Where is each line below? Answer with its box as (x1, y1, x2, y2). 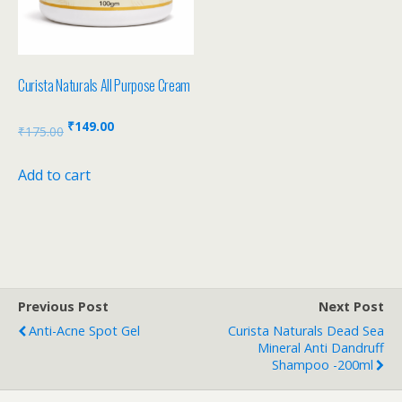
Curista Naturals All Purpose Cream (18, 74, 191, 96)
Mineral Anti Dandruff (258, 339, 384, 357)
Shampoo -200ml (272, 356, 373, 374)
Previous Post (18, 298, 109, 316)
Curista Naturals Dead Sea (228, 322, 384, 340)
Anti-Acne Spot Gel (29, 322, 140, 340)
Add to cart (18, 165, 91, 186)
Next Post (319, 298, 384, 316)
